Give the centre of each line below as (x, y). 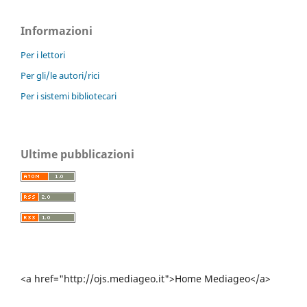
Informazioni (57, 30)
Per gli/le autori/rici (60, 75)
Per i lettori (43, 54)
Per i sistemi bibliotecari (69, 96)
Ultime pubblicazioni (77, 154)
